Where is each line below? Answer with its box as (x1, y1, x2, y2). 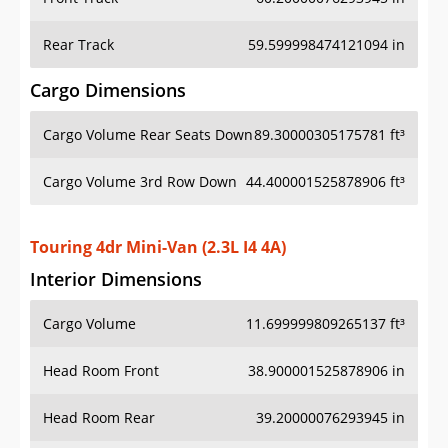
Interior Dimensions (30, 207, 202, 232)
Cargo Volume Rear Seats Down (43, 85, 253, 105)
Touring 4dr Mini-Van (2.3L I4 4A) (30, 176, 286, 199)
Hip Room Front (43, 395, 147, 415)
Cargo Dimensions (30, 38, 186, 63)
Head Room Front (43, 301, 159, 321)
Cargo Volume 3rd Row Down (43, 132, 237, 152)
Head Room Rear (43, 348, 155, 368)
